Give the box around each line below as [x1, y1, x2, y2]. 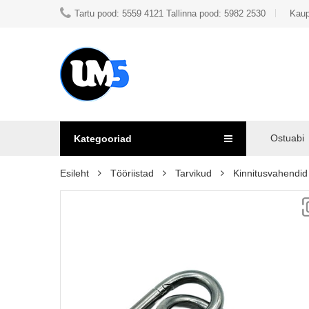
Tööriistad [110, 168, 154, 179]
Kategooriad [74, 132, 132, 144]
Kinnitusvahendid [233, 168, 308, 179]
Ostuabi [270, 132, 304, 143]
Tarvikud [175, 168, 212, 179]
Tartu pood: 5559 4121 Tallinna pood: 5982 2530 [74, 8, 266, 19]
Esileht [60, 168, 89, 179]
